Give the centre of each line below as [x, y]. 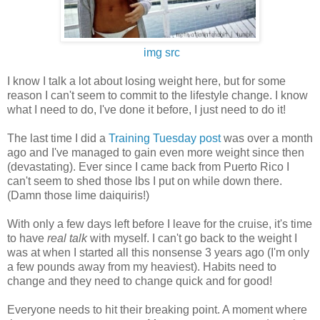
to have [27, 238]
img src [160, 52]
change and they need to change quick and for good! [140, 281]
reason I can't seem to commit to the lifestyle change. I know [157, 95]
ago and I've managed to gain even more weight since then [156, 152]
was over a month [267, 138]
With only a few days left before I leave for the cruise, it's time [160, 224]
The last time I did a [58, 138]
